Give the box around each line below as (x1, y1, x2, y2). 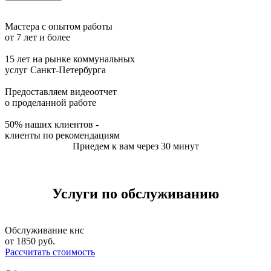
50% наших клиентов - (5, 119, 99, 130)
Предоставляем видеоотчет (5, 87, 117, 97)
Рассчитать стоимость (5, 247, 95, 258)
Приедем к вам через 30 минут (72, 141, 199, 152)
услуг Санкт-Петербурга (5, 65, 106, 76)
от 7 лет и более (5, 32, 70, 43)
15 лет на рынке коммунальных (5, 54, 135, 65)
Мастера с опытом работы (5, 21, 113, 32)
